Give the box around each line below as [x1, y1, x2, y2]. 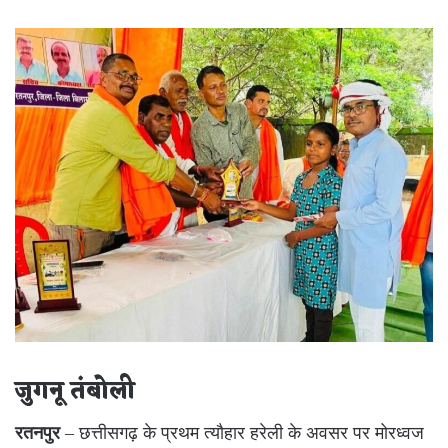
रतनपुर [15, 423, 60, 444]
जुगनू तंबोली [15, 371, 135, 413]
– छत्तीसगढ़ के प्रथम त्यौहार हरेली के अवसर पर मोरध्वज [60, 423, 424, 444]
